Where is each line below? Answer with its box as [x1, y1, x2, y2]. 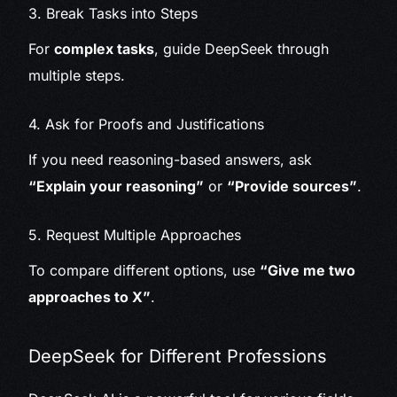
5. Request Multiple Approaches [28, 226, 242, 245]
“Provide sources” [227, 177, 358, 196]
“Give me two [260, 261, 356, 280]
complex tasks [54, 40, 155, 58]
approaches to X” [28, 288, 152, 307]
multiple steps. [28, 66, 126, 85]
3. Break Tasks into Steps [28, 4, 198, 23]
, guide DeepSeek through [154, 40, 330, 58]
